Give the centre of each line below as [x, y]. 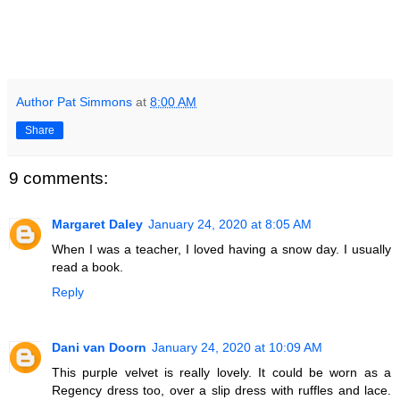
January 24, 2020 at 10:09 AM [237, 348]
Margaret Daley [97, 225]
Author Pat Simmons [74, 101]
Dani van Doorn [99, 348]
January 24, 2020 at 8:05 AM [230, 225]
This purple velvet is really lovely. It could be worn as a [221, 373]
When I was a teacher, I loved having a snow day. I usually [221, 250]
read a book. [87, 267]
